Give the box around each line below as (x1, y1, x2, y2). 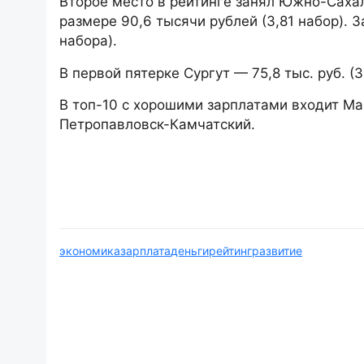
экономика (59, 244, 120, 258)
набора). (59, 32, 117, 50)
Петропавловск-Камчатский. (59, 116, 255, 133)
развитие (252, 244, 302, 258)
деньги (171, 244, 209, 258)
